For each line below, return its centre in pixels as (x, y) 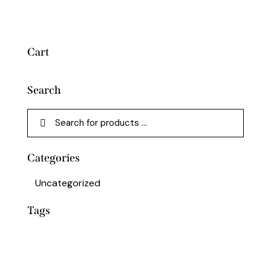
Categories (54, 158)
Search (44, 90)
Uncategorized (67, 183)
